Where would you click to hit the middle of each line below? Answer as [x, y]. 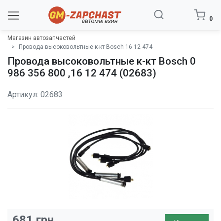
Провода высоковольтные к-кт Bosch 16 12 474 [86, 47]
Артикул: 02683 [35, 94]
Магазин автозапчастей [41, 38]
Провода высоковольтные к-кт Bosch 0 [102, 61]
